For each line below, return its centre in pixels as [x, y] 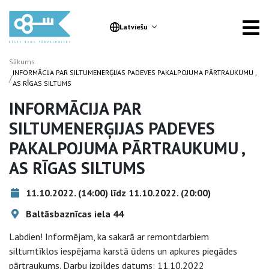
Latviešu [133, 27]
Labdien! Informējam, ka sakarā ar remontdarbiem [109, 237]
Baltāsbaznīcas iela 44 [74, 214]
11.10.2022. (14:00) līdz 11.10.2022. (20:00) [117, 193]
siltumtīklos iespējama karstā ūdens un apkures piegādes [123, 251]
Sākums [22, 62]
